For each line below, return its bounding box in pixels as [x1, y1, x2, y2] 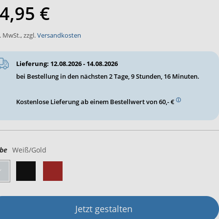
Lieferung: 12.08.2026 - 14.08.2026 [16, 59, 118, 68]
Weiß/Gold [12, 145, 46, 154]
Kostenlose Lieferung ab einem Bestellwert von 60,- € [16, 97, 176, 106]
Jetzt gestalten [75, 202, 133, 215]
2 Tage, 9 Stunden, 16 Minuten [109, 71, 197, 81]
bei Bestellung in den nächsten [16, 71, 109, 81]
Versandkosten [37, 30, 81, 40]
